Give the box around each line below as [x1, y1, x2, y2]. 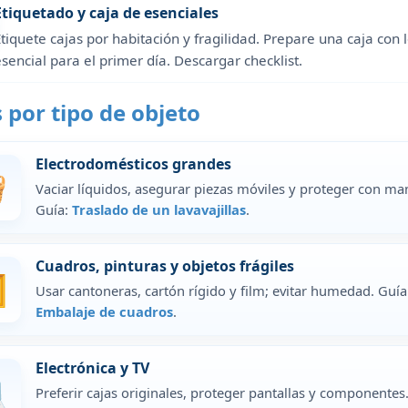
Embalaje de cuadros [36, 302, 173, 321]
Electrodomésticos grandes [36, 154, 231, 175]
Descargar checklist [174, 51, 299, 70]
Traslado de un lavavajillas [72, 200, 246, 219]
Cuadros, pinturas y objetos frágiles [36, 256, 294, 277]
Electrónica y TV [36, 358, 149, 379]
